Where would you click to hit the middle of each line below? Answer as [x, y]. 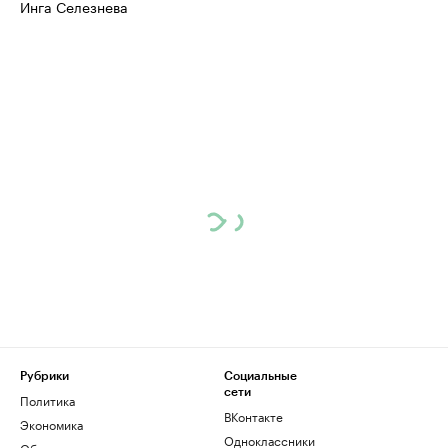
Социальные [260, 376]
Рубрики [44, 376]
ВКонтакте [253, 415]
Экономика [51, 423]
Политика [47, 399]
